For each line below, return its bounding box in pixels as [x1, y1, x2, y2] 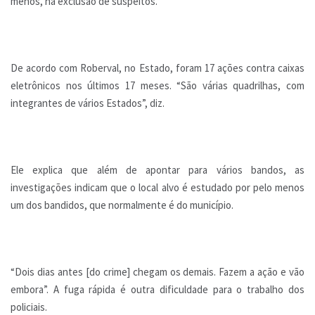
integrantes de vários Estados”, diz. [11, 96, 165, 110]
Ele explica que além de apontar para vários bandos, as [11, 163, 304, 177]
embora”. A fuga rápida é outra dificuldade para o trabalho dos [11, 283, 304, 297]
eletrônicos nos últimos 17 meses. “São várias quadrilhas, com [11, 79, 304, 93]
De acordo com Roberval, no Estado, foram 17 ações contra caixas [11, 61, 304, 75]
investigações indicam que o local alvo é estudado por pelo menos [11, 181, 304, 195]
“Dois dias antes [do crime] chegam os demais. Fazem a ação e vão [11, 265, 304, 279]
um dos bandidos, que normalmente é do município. [11, 198, 233, 212]
